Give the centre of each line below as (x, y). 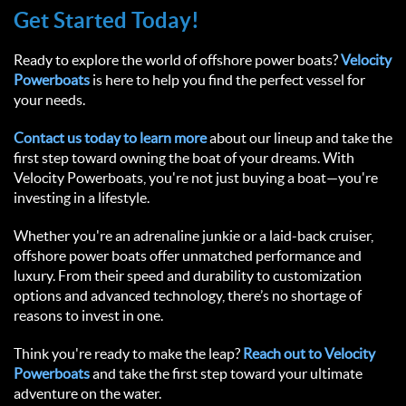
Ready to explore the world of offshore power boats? (177, 60)
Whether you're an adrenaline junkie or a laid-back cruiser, (193, 236)
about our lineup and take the (300, 138)
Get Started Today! (111, 20)
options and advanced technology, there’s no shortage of (188, 296)
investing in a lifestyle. (84, 198)
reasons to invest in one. (91, 316)
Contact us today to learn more (110, 138)
